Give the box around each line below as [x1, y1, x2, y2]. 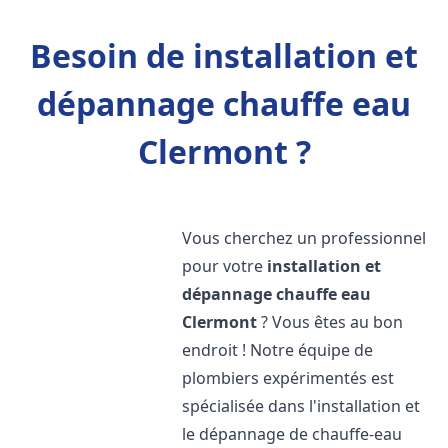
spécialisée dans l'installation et [182, 395, 421, 417]
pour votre [182, 255, 268, 277]
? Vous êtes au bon [257, 311, 404, 333]
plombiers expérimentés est [182, 367, 395, 389]
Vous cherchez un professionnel [182, 227, 427, 249]
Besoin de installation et [30, 34, 418, 77]
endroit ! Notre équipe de [182, 339, 374, 361]
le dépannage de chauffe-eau [182, 423, 403, 445]
